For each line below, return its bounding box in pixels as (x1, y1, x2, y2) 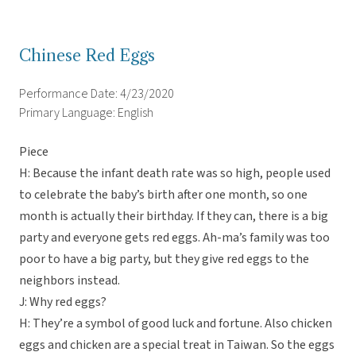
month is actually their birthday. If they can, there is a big (19, 207, 328, 226)
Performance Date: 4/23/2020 (19, 85, 174, 103)
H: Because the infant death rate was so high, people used (19, 164, 331, 183)
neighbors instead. (19, 272, 120, 290)
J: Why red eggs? (19, 293, 106, 311)
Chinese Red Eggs (19, 46, 155, 66)
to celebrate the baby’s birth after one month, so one (19, 186, 308, 204)
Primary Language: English (19, 104, 153, 122)
